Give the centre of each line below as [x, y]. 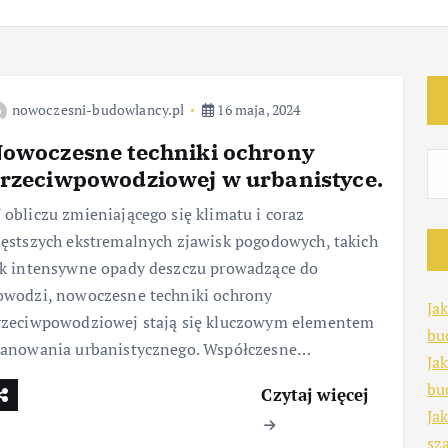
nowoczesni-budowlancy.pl [98, 109]
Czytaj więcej [315, 395]
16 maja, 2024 [257, 109]
